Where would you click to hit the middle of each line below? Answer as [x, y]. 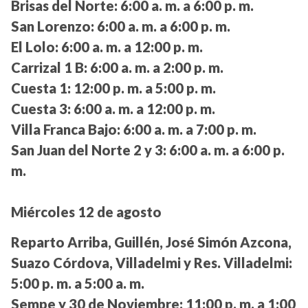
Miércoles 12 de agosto [86, 212]
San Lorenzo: [53, 26]
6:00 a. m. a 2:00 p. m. [155, 68]
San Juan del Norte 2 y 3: [89, 150]
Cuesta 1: [41, 88]
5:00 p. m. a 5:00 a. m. [78, 284]
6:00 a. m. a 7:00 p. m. [188, 130]
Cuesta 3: [41, 109]
